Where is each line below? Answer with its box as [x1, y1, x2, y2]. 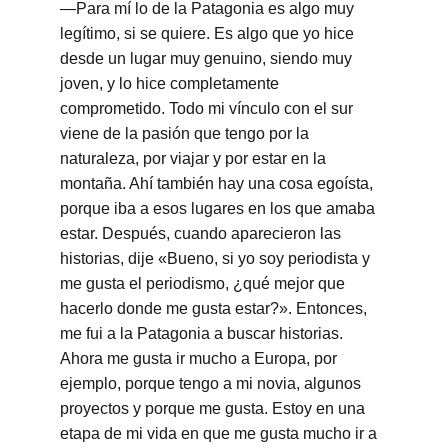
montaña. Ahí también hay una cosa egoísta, [60, 175, 377, 192]
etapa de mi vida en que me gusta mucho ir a [60, 425, 381, 442]
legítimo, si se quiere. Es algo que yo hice [60, 25, 358, 42]
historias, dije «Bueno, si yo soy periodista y [60, 250, 374, 267]
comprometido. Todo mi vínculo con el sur [60, 100, 357, 117]
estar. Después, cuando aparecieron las [60, 225, 345, 242]
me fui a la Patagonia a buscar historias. [60, 325, 347, 342]
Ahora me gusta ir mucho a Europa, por [60, 350, 341, 367]
